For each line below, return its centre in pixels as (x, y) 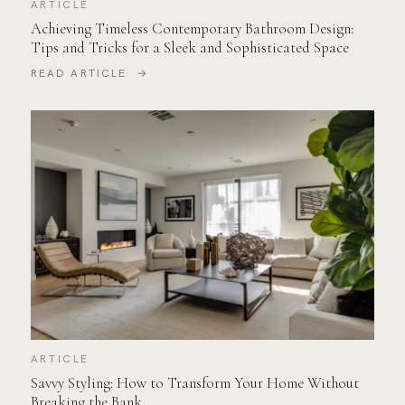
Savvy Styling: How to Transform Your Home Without (194, 383)
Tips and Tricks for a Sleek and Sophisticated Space (189, 48)
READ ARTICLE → (89, 73)
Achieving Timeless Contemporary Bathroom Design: (192, 29)
